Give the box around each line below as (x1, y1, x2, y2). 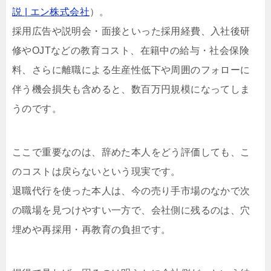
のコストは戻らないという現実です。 (12, 166, 181, 177)
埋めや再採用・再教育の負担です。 (12, 224, 171, 235)
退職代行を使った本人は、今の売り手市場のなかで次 (12, 186, 250, 197)
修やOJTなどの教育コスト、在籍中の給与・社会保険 (12, 45, 249, 56)
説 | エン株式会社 (12, 7, 90, 18)
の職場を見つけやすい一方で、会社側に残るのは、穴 (12, 205, 250, 216)
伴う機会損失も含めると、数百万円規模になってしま (12, 84, 250, 95)
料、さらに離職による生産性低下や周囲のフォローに (12, 65, 250, 76)
